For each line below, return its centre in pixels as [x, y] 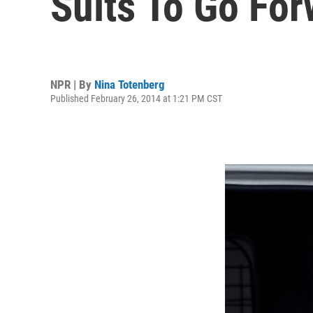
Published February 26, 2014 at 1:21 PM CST [136, 98]
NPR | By [72, 84]
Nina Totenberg [130, 84]
